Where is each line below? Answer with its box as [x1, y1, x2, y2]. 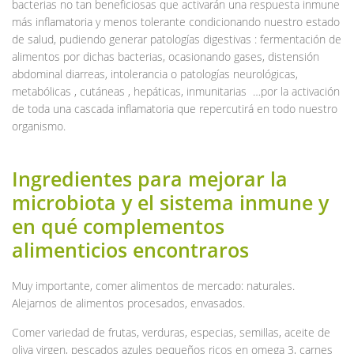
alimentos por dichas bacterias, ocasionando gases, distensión [12, 48, 319, 64]
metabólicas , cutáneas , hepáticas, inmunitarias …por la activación [12, 83, 340, 99]
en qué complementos [12, 212, 224, 239]
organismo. [12, 118, 66, 134]
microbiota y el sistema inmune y [12, 188, 329, 216]
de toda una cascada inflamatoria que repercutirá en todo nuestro [12, 100, 337, 116]
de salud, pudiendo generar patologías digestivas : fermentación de [12, 31, 341, 47]
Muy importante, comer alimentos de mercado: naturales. [12, 277, 295, 293]
